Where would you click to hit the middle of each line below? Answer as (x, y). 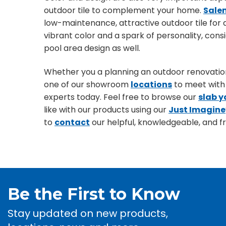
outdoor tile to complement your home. (124, 10)
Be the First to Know (94, 194)
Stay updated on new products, (88, 213)
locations (151, 84)
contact (72, 122)
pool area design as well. (92, 48)
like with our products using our (106, 110)
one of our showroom (87, 84)
